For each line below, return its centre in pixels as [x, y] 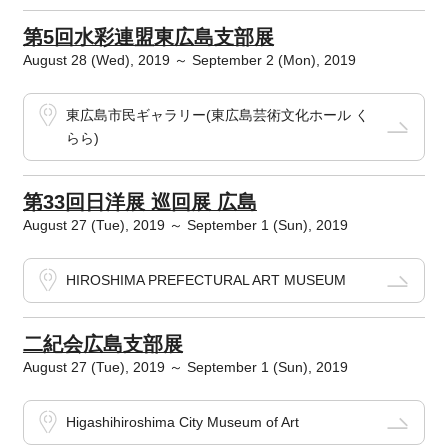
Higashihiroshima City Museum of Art [182, 422]
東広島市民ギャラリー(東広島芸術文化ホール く [217, 115]
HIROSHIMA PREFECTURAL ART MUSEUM [205, 280]
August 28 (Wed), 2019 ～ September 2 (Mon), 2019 [189, 60]
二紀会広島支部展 [102, 344]
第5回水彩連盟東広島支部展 [148, 37]
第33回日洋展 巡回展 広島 [139, 202]
